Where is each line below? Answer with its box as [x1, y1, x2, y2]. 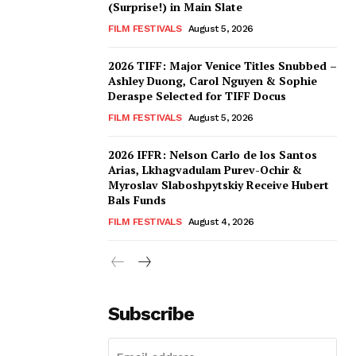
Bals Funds [108, 192, 166, 208]
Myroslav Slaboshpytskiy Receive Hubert [108, 177, 329, 193]
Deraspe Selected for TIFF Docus [108, 88, 286, 104]
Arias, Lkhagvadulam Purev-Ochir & [108, 162, 302, 178]
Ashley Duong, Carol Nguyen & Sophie [108, 73, 317, 89]
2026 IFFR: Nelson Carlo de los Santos [108, 147, 317, 163]
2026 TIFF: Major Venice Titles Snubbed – [108, 58, 337, 74]
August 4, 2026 [188, 216, 254, 228]
